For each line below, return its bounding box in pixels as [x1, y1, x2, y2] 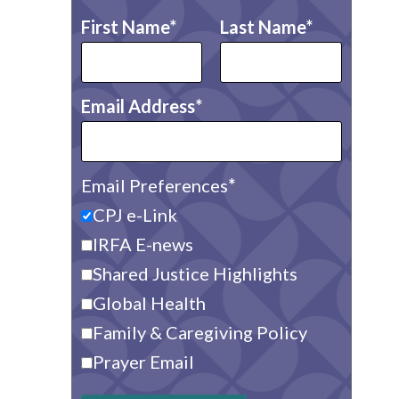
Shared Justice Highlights [92, 263, 297, 284]
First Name [80, 16, 169, 37]
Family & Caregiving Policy [92, 322, 307, 343]
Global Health [92, 292, 206, 313]
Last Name [220, 16, 306, 37]
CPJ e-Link [92, 204, 177, 225]
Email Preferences [80, 175, 228, 196]
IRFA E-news [92, 233, 193, 255]
